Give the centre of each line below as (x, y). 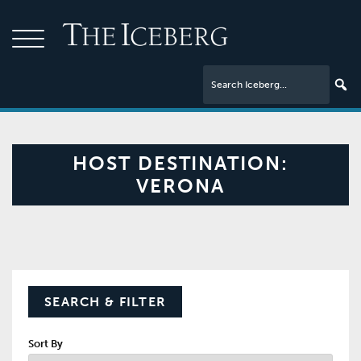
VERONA (180, 186)
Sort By (46, 344)
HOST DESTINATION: (180, 163)
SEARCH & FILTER (106, 302)
